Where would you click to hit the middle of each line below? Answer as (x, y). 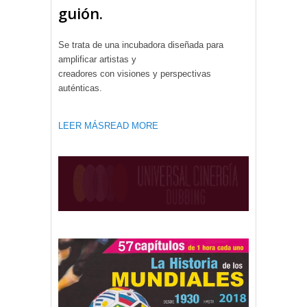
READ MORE (131, 125)
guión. (81, 13)
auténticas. (80, 88)
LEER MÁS (81, 125)
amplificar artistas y (97, 59)
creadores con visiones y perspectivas (135, 73)
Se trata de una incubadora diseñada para (141, 45)
